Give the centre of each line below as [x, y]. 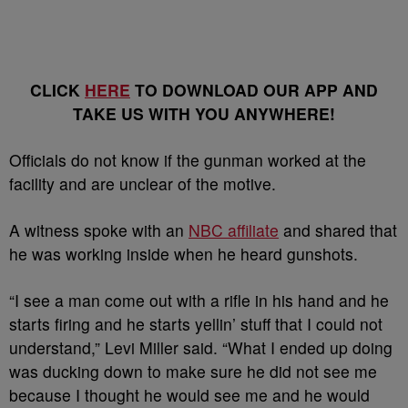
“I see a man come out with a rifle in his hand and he [199, 301]
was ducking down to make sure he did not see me [193, 372]
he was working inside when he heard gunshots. [184, 254]
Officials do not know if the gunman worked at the [188, 160]
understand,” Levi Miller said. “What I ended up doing [201, 348]
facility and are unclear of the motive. [143, 184]
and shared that [338, 230]
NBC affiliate [234, 230]
